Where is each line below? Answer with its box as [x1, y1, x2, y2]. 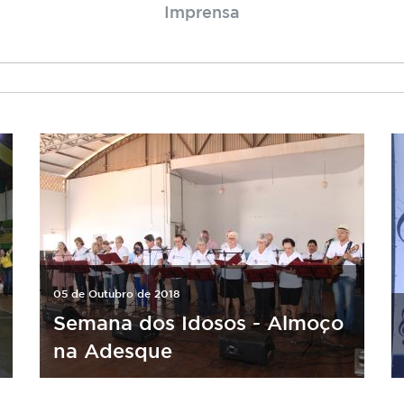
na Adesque [53, 339, 172, 362]
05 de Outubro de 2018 [53, 287, 180, 299]
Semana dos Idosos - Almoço [53, 311, 344, 334]
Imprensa [164, 3, 240, 21]
